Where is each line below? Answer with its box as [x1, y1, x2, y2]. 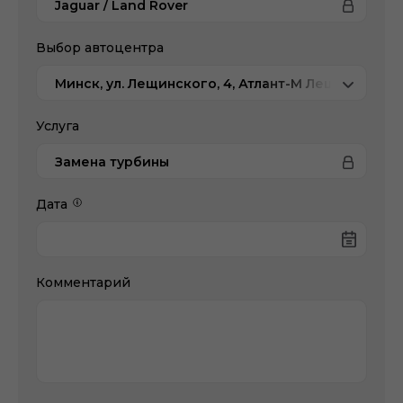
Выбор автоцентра [36, 40, 164, 56]
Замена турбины [55, 154, 169, 170]
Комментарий [36, 274, 130, 291]
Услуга [36, 118, 79, 134]
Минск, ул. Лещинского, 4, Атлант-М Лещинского [55, 76, 395, 92]
